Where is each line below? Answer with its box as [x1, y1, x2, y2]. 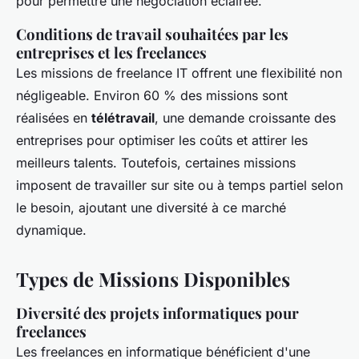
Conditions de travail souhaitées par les [16, 24, 288, 45]
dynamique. [16, 222, 87, 239]
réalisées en [16, 110, 91, 127]
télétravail [91, 110, 155, 127]
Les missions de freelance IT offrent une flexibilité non [16, 65, 342, 82]
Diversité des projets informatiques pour [16, 303, 299, 324]
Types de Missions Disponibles [16, 266, 290, 292]
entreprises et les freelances [16, 42, 207, 63]
